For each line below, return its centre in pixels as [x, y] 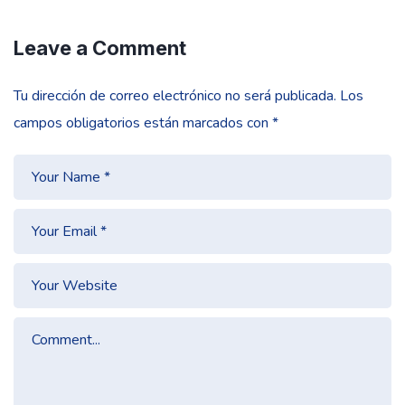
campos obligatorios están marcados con [143, 122]
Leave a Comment [100, 48]
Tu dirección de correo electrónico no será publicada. [175, 95]
